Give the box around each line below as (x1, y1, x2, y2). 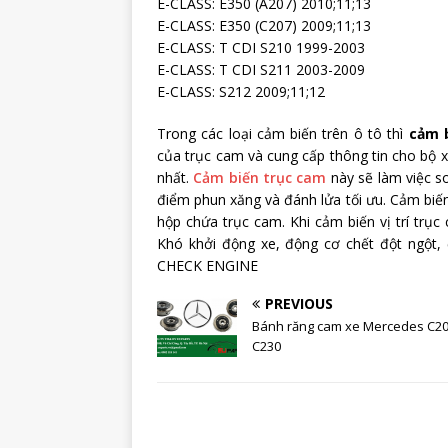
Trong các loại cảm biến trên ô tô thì (157, 124, 409, 144)
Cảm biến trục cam (193, 168, 327, 188)
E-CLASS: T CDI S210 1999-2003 (157, 38, 365, 58)
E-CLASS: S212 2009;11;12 (157, 82, 325, 102)
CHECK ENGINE (157, 256, 258, 276)
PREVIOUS (265, 294, 333, 314)
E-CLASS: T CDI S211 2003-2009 (157, 60, 365, 80)
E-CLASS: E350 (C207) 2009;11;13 (157, 16, 371, 36)
